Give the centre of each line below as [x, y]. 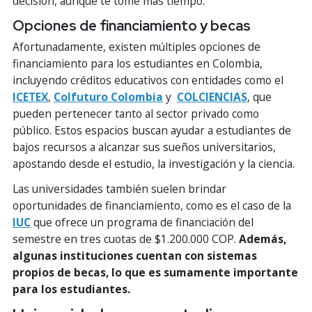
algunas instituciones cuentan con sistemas [135, 255]
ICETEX [30, 96]
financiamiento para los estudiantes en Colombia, [138, 63]
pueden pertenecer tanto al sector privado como [136, 113]
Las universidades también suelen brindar [119, 188]
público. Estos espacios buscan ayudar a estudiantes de [152, 130]
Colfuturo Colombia [108, 96]
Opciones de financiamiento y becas [132, 25]
